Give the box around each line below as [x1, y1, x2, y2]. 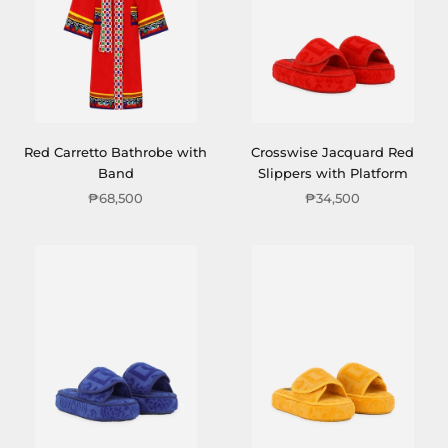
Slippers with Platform [257, 165, 408, 181]
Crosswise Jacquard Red [251, 144, 414, 160]
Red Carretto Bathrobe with [24, 144, 207, 160]
